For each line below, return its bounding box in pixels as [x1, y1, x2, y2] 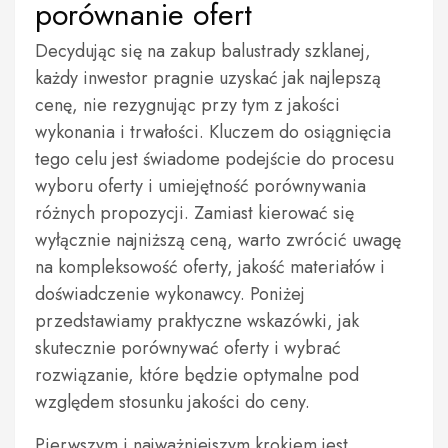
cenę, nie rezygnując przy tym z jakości [35, 92, 340, 118]
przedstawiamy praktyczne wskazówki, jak [35, 308, 359, 334]
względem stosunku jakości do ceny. [35, 389, 310, 415]
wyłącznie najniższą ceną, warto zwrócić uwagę [35, 227, 401, 253]
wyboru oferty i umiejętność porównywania [35, 173, 366, 199]
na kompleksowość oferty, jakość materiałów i [35, 254, 385, 280]
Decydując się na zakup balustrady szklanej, [35, 38, 371, 64]
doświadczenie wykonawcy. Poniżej [35, 281, 305, 307]
